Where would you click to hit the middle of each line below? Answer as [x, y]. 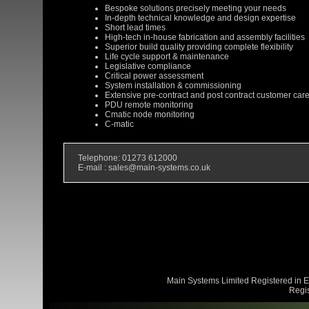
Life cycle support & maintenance [167, 57]
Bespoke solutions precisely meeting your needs [196, 9]
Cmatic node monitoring [150, 115]
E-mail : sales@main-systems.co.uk [144, 168]
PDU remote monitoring [149, 105]
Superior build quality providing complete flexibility [199, 47]
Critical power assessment [154, 76]
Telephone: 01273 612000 [128, 158]
